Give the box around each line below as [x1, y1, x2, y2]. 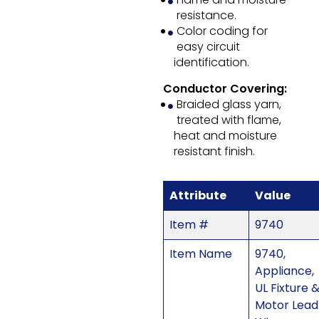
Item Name [169, 246, 232, 263]
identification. [173, 54, 249, 71]
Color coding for [176, 23, 268, 40]
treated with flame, [176, 112, 281, 129]
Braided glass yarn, [176, 96, 281, 113]
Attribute [169, 187, 226, 204]
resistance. [176, 7, 236, 24]
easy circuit [176, 38, 240, 56]
